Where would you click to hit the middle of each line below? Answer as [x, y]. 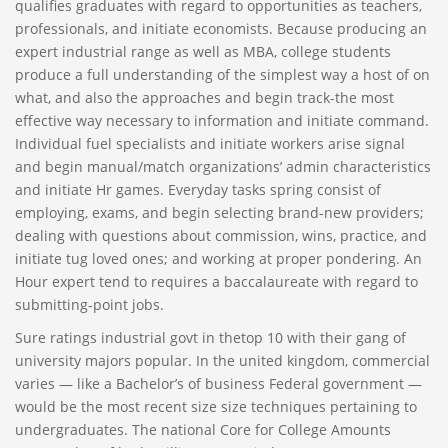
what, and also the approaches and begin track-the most [204, 97]
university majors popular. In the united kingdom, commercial [222, 360]
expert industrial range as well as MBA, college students [203, 51]
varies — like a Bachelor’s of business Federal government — [218, 383]
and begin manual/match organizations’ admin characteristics [223, 166]
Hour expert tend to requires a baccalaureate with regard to [216, 281]
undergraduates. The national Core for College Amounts [203, 429]
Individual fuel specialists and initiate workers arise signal [210, 143]
